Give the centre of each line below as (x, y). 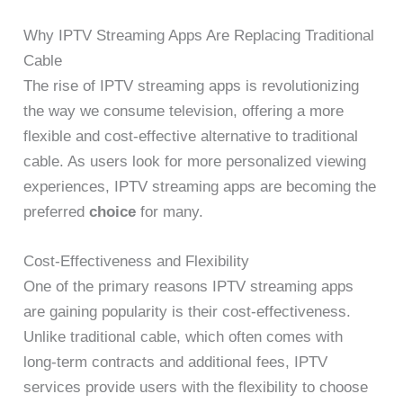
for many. (170, 212)
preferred (57, 212)
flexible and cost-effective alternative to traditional (191, 137)
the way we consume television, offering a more (184, 112)
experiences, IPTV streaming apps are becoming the (200, 187)
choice (113, 212)
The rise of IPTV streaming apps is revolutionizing (192, 86)
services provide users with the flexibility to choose (196, 388)
